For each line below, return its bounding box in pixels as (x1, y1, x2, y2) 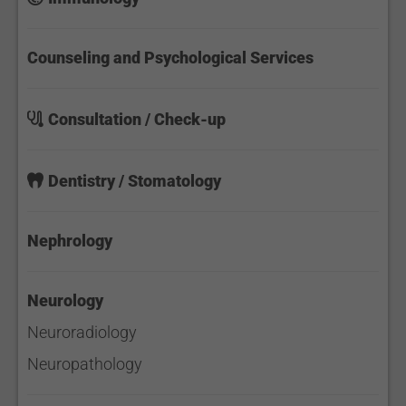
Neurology (27, 291, 103, 310)
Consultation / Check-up (48, 110, 226, 129)
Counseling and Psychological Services (27, 48, 314, 67)
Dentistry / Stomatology (48, 171, 221, 190)
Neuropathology (27, 354, 142, 373)
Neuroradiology (27, 323, 137, 342)
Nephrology (27, 231, 112, 250)
